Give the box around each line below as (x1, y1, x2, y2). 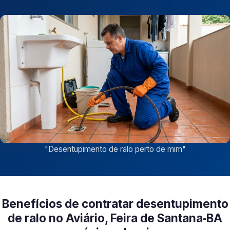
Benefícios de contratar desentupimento (2, 197, 228, 211)
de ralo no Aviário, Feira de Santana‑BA (8, 211, 222, 225)
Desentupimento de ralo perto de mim (48, 144, 182, 155)
